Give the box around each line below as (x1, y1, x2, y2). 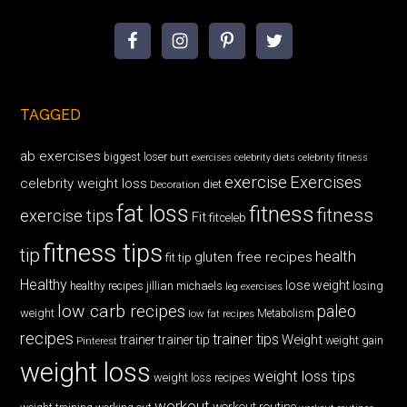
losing (352, 278, 384, 293)
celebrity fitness (298, 151, 369, 164)
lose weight (285, 277, 351, 293)
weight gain (325, 333, 384, 347)
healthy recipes (70, 279, 144, 293)
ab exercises (20, 147, 102, 164)
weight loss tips (253, 367, 356, 385)
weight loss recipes (154, 370, 252, 384)
